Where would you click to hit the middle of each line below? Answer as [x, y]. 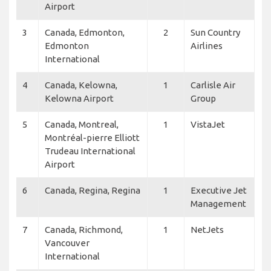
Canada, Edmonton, [85, 33]
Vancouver [67, 243]
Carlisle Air [213, 85]
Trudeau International [90, 151]
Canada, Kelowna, [81, 85]
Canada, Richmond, [84, 230]
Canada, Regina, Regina [93, 191]
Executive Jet [219, 191]
